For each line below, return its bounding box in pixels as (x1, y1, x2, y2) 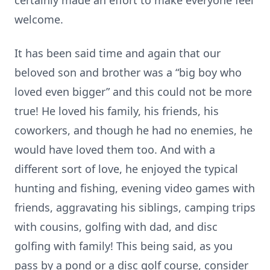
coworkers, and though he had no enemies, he (14, 123, 253, 137)
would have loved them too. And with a (14, 142, 215, 157)
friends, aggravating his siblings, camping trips (14, 200, 256, 215)
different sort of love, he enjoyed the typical (14, 162, 238, 176)
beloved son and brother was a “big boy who (14, 65, 242, 80)
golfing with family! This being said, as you (14, 239, 233, 253)
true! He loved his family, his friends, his (14, 104, 219, 118)
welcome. (14, 12, 63, 27)
